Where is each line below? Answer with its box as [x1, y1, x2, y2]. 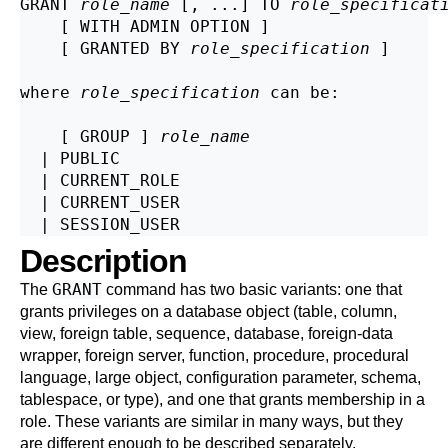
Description [20, 243, 187, 279]
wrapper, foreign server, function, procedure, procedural [20, 347, 409, 364]
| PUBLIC [20, 149, 120, 168]
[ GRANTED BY [20, 39, 190, 58]
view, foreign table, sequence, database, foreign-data [20, 325, 393, 342]
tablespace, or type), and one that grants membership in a [20, 391, 425, 408]
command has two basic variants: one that [102, 281, 402, 298]
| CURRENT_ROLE [20, 171, 180, 190]
